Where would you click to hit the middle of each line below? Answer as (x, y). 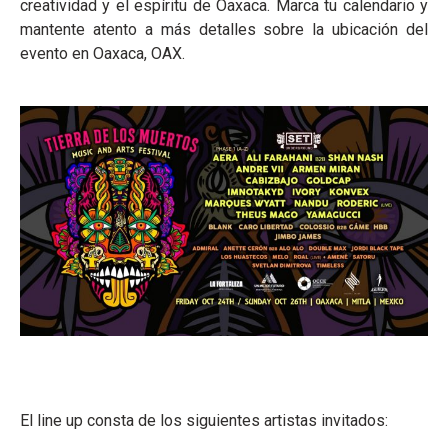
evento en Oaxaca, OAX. (102, 54)
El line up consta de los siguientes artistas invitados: (204, 420)
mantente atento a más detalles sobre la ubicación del (224, 30)
